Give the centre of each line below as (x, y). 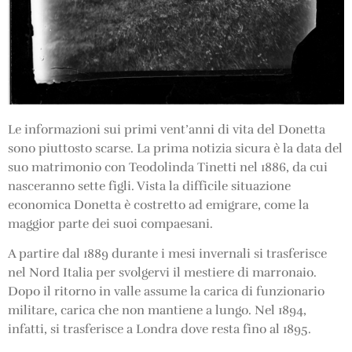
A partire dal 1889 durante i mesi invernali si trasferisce (167, 254)
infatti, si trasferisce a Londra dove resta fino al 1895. (159, 330)
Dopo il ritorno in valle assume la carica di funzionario (166, 292)
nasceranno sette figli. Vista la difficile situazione (149, 187)
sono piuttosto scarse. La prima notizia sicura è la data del (175, 149)
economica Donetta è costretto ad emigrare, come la (158, 205)
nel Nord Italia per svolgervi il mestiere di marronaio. (162, 273)
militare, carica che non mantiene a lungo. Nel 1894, (157, 311)
